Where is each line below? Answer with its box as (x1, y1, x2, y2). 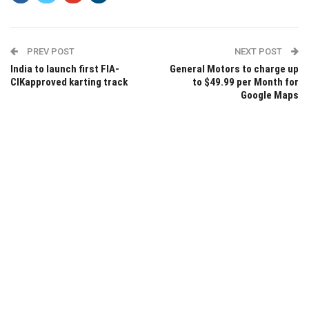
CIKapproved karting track (10, 75, 128, 88)
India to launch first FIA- (10, 62, 119, 75)
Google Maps (241, 88, 299, 101)
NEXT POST (235, 46, 284, 57)
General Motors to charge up (170, 62, 299, 75)
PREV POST (25, 46, 74, 57)
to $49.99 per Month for (192, 75, 299, 88)
